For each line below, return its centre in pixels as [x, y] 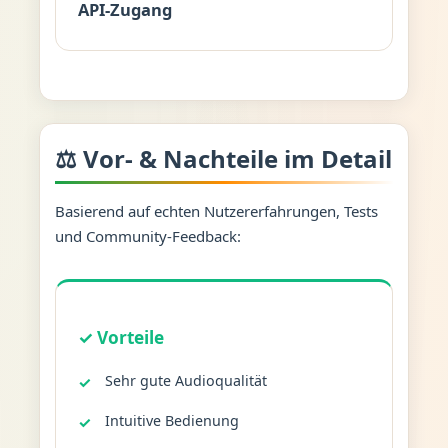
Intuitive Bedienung [171, 421]
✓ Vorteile [121, 338]
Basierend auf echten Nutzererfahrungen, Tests [216, 211]
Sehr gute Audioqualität [185, 381]
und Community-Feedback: [147, 236]
